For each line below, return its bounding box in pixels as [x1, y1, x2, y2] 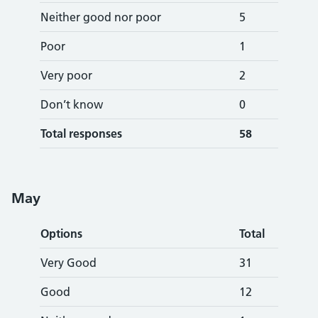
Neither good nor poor [40, 10, 161, 24]
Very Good [40, 256, 97, 270]
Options [40, 226, 82, 241]
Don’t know [40, 97, 103, 111]
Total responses [40, 126, 122, 141]
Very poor [40, 68, 92, 82]
